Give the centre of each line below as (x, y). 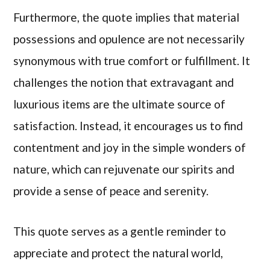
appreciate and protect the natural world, (118, 253)
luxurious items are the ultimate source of (120, 104)
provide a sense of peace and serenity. (111, 191)
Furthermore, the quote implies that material (127, 17)
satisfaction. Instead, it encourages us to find (128, 126)
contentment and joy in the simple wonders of (130, 148)
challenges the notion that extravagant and (124, 83)
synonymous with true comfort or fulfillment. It (132, 61)
